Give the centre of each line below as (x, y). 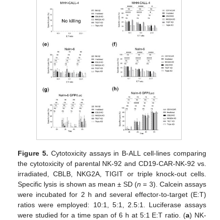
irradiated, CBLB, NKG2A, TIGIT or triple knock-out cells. (112, 174)
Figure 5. (33, 153)
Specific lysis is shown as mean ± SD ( (78, 184)
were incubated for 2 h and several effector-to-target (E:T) (112, 195)
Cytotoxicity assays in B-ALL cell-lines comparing (127, 153)
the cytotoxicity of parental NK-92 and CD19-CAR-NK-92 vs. (112, 164)
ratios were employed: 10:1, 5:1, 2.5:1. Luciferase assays (112, 205)
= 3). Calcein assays (174, 184)
